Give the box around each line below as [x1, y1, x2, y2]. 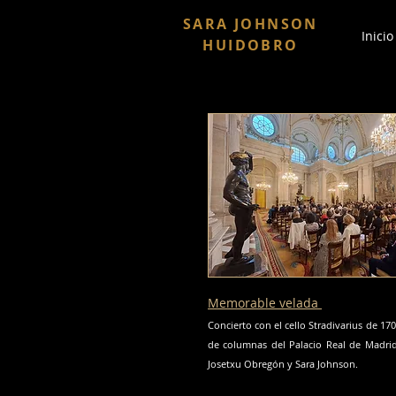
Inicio [362, 27, 393, 44]
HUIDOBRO [202, 35, 299, 55]
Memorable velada [208, 294, 322, 311]
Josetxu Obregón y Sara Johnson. [208, 357, 358, 370]
